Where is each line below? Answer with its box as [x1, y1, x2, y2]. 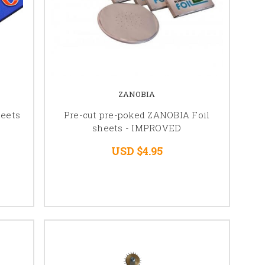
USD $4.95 [111, 143, 163, 158]
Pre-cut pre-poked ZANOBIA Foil [63, 108, 210, 121]
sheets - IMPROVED [92, 121, 182, 134]
